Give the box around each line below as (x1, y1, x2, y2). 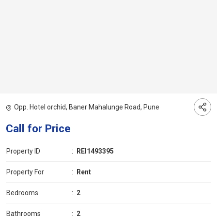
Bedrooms (6, 189, 38, 197)
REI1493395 (77, 147, 114, 155)
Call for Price (6, 122, 71, 135)
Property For (6, 168, 44, 176)
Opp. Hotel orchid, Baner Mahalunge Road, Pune (14, 103, 159, 111)
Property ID (6, 147, 40, 155)
